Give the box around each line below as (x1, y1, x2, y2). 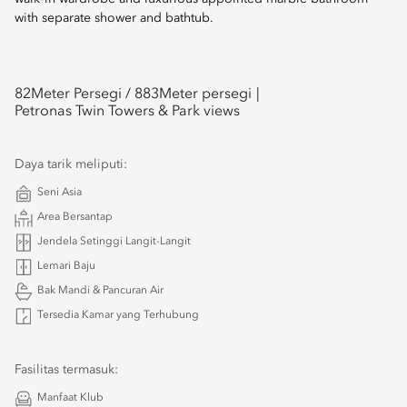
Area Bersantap (37, 212, 113, 223)
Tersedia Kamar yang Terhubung (37, 310, 199, 321)
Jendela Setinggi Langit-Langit (37, 236, 191, 247)
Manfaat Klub (37, 392, 104, 403)
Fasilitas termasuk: (15, 363, 118, 376)
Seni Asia (37, 187, 82, 198)
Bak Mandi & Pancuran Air (37, 285, 164, 296)
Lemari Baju (37, 261, 95, 272)
